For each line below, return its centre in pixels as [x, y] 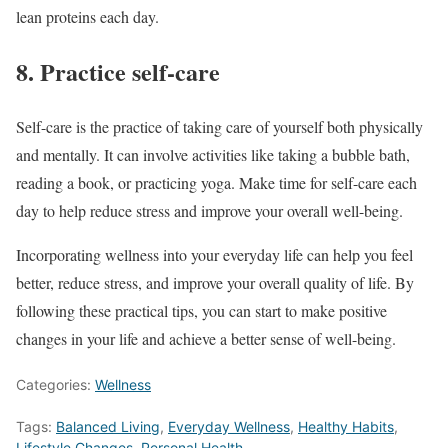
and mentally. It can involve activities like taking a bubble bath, [213, 154]
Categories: [55, 384]
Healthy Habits [346, 426]
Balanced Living [108, 426]
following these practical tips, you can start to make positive [201, 310]
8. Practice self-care [118, 71]
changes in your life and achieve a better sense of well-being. [206, 338]
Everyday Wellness [229, 426]
